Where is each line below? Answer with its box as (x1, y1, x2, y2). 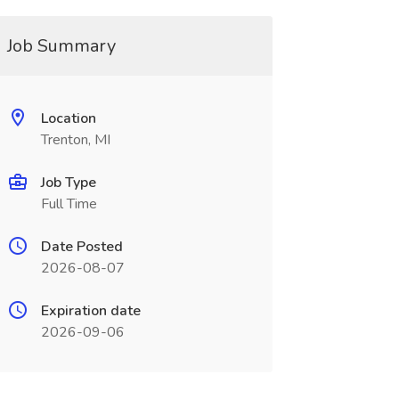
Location (40, 109, 96, 128)
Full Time (40, 194, 97, 214)
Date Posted (40, 237, 123, 256)
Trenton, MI (40, 130, 110, 150)
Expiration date (40, 301, 141, 321)
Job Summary (6, 34, 116, 58)
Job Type (40, 173, 96, 192)
